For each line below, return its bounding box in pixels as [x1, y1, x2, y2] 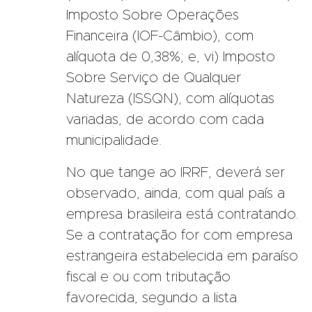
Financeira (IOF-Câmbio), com [66, 29, 253, 43]
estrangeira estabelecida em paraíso [66, 249, 298, 263]
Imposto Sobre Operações [66, 8, 239, 22]
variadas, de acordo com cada [66, 112, 264, 127]
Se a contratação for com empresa [66, 228, 292, 242]
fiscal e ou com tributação [66, 270, 231, 284]
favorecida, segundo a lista [66, 290, 237, 305]
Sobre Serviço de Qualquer [66, 70, 241, 85]
